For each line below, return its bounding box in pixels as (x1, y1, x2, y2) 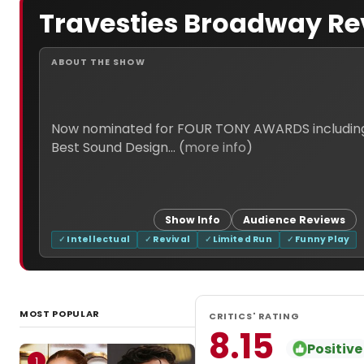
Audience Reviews (243, 213, 346, 227)
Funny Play (295, 233, 350, 245)
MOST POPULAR (19, 307, 100, 320)
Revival (153, 233, 190, 245)
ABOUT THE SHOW (51, 56, 145, 68)
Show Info (165, 213, 221, 227)
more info (184, 138, 246, 157)
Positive (307, 339, 362, 358)
